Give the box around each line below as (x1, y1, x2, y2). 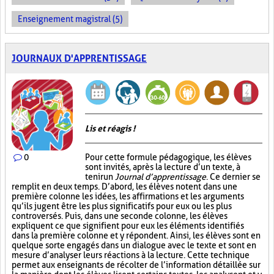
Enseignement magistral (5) (18, 14, 122, 24)
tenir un (85, 172, 115, 182)
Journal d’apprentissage (115, 172, 206, 182)
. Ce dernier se (206, 172, 261, 182)
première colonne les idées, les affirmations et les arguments (12, 191, 244, 201)
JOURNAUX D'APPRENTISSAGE (12, 53, 147, 64)
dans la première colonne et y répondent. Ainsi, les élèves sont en (12, 231, 261, 240)
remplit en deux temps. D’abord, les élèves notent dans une (12, 182, 237, 191)
